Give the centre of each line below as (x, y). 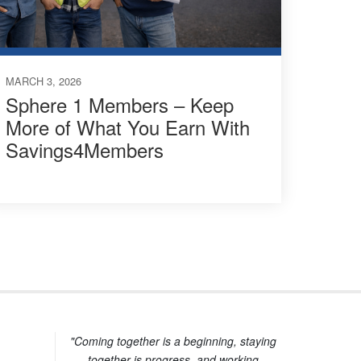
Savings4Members (84, 149)
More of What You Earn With (127, 127)
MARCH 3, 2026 (43, 81)
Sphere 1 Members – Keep (119, 104)
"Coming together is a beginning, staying (173, 340)
